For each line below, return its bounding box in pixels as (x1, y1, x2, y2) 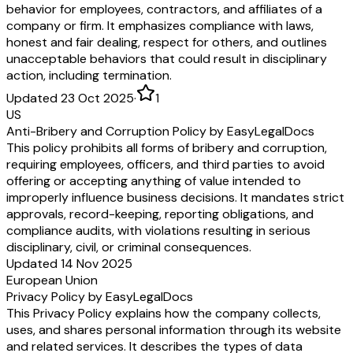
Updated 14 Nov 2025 (6, 255, 132, 272)
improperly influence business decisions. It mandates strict (6, 188, 344, 206)
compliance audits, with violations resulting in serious (6, 221, 310, 239)
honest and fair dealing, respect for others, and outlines (6, 33, 327, 50)
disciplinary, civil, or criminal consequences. (6, 238, 251, 255)
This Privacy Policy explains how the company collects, (6, 304, 321, 321)
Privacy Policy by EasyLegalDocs (6, 288, 193, 305)
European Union (6, 271, 98, 288)
